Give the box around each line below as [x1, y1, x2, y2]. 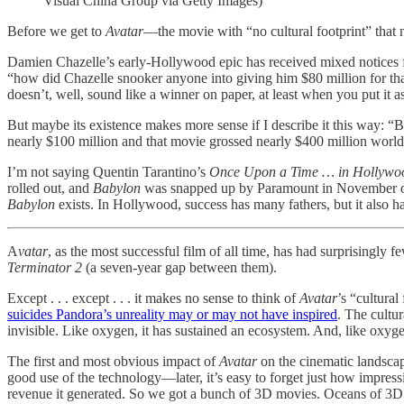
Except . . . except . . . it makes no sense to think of [7, 290, 299, 307]
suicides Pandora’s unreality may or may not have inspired [7, 307, 337, 323]
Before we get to [7, 23, 106, 40]
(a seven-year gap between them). [86, 260, 277, 276]
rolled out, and [7, 180, 93, 197]
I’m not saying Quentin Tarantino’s [7, 164, 209, 180]
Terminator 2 [7, 260, 86, 276]
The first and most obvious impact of [7, 353, 219, 370]
